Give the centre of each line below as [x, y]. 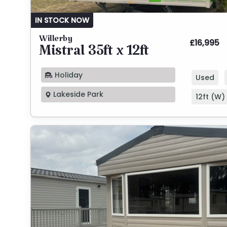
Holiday [68, 75]
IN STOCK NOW [62, 20]
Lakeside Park [77, 94]
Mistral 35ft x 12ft [94, 54]
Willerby [55, 41]
